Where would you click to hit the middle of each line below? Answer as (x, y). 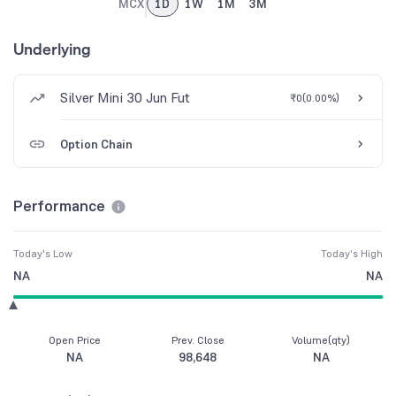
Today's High (352, 254)
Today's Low (43, 254)
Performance (59, 206)
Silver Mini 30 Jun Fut (125, 97)
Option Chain (96, 145)
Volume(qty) (321, 341)
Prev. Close (198, 341)
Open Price (75, 341)
